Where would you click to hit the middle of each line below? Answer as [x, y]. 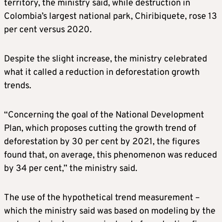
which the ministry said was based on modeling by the [110, 212]
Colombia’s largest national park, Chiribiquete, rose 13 [111, 17]
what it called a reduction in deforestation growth [102, 73]
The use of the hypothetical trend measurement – [102, 198]
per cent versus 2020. [48, 30]
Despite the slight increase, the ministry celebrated [106, 59]
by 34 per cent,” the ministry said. [71, 169]
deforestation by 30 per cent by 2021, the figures [102, 142]
